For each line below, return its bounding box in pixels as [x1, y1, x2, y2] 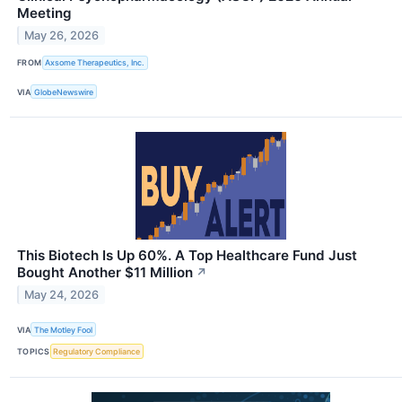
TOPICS [17, 346, 50, 357]
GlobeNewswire [34, 86, 94, 97]
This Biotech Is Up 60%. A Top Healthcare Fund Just [17, 247, 357, 265]
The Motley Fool [34, 324, 93, 335]
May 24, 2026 [24, 288, 100, 302]
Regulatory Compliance [53, 346, 141, 357]
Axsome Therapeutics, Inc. [45, 57, 145, 68]
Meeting [17, 4, 72, 22]
